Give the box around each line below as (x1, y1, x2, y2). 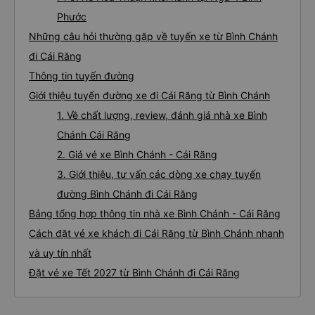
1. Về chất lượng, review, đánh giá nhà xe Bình (57, 109, 267, 121)
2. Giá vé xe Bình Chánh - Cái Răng (57, 148, 217, 160)
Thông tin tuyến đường (29, 70, 134, 82)
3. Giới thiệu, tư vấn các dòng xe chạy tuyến (57, 168, 261, 180)
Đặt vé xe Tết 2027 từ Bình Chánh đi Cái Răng (29, 266, 240, 278)
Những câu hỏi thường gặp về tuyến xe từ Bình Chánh (29, 30, 278, 42)
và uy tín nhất (29, 247, 91, 259)
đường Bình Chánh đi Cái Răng (57, 188, 198, 200)
